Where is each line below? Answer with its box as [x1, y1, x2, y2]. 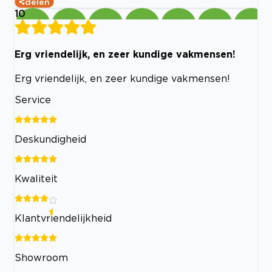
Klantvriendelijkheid [15, 212, 112, 224]
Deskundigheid [15, 134, 86, 145]
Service [15, 94, 51, 106]
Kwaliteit [15, 173, 58, 185]
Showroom [15, 252, 68, 263]
